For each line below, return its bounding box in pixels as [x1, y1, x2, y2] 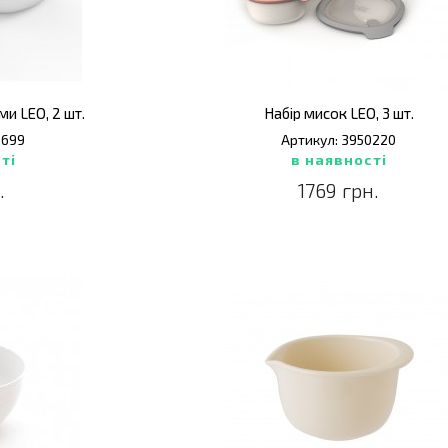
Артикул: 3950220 [281, 131, 397, 148]
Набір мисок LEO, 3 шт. [263, 104, 414, 122]
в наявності [290, 151, 387, 168]
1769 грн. [298, 178, 380, 202]
